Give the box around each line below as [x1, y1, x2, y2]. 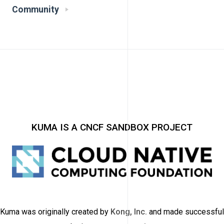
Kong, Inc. [110, 206, 147, 216]
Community [12, 4, 59, 15]
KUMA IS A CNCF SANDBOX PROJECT [31, 121, 192, 133]
